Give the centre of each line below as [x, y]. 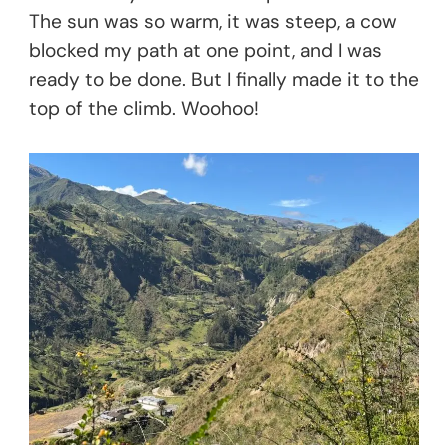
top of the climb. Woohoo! [144, 108]
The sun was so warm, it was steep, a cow [213, 21]
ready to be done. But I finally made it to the [224, 79]
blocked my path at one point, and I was [205, 50]
